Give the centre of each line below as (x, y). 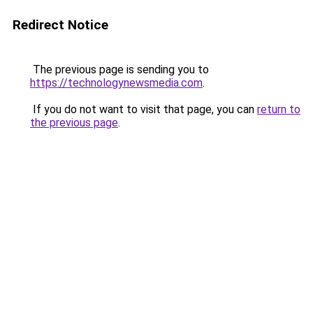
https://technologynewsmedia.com (116, 83)
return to (279, 109)
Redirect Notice (60, 25)
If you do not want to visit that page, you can (144, 109)
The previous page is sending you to (119, 70)
